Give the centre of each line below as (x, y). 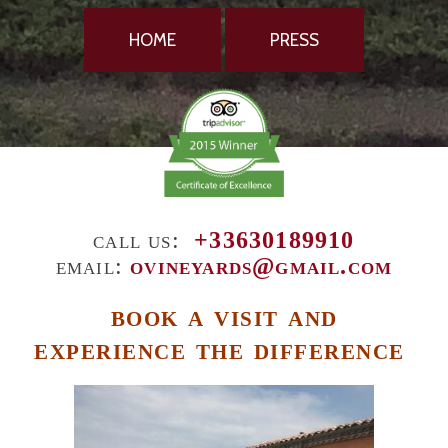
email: (89, 265)
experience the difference (219, 348)
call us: (136, 239)
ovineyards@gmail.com (261, 265)
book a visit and (224, 315)
